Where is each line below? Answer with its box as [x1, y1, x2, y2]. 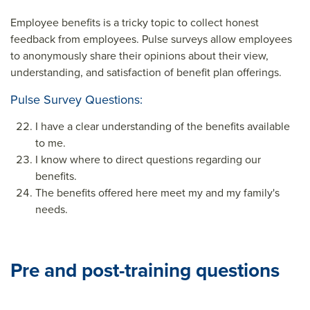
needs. [35, 201, 68, 217]
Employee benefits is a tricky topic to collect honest [10, 15, 259, 30]
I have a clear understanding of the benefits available [35, 118, 290, 134]
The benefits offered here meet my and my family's [35, 185, 280, 201]
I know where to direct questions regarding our [35, 152, 261, 167]
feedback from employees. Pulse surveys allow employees [10, 31, 292, 47]
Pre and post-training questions [10, 256, 280, 284]
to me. [35, 135, 66, 151]
